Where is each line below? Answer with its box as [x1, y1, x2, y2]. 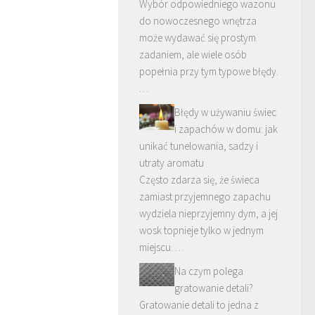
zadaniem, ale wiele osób [139, 47, 247, 61]
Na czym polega [174, 264, 243, 278]
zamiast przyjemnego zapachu [139, 189, 271, 203]
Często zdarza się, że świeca [139, 172, 259, 186]
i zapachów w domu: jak [174, 122, 278, 136]
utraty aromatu [139, 155, 204, 169]
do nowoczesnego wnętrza [139, 13, 257, 27]
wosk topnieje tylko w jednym [139, 223, 264, 237]
